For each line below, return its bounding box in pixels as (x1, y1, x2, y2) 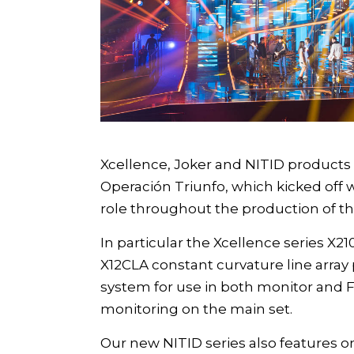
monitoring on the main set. (100, 301, 292, 318)
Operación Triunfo (100, 179, 225, 195)
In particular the (100, 235, 213, 251)
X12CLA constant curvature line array (100, 257, 348, 273)
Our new (100, 335, 163, 352)
